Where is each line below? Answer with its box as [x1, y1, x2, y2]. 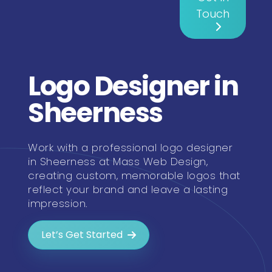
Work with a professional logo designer [28, 140, 233, 155]
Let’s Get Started [41, 228, 123, 242]
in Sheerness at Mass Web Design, [28, 154, 208, 169]
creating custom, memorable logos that [28, 168, 240, 183]
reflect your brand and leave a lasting [28, 182, 228, 197]
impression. [28, 196, 88, 211]
